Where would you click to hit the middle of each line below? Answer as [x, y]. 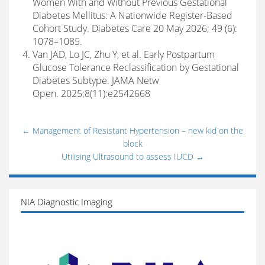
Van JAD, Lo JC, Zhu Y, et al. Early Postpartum [124, 54]
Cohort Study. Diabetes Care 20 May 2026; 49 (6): [135, 28]
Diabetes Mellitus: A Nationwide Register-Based [132, 15]
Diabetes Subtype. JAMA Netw [96, 80]
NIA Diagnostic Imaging [67, 202]
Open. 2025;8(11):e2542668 [91, 93]
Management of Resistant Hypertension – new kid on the [137, 130]
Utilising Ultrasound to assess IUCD [128, 156]
